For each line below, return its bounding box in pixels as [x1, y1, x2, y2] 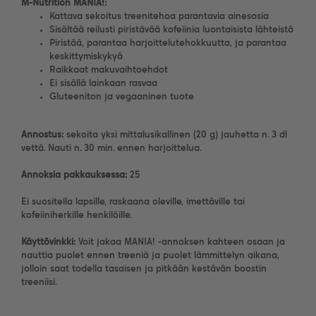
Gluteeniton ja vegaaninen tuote [49, 92, 194, 102]
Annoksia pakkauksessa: [21, 170, 130, 180]
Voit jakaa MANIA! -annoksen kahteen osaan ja [75, 237, 285, 247]
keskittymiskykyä [49, 51, 123, 61]
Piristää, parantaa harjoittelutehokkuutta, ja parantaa [49, 38, 286, 48]
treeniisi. [21, 277, 57, 287]
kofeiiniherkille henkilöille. [21, 210, 132, 220]
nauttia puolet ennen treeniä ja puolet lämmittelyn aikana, [21, 250, 279, 260]
